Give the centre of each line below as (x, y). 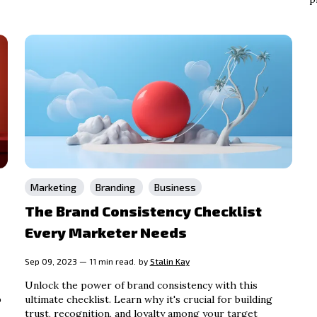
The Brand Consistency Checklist (143, 211)
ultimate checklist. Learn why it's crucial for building (148, 299)
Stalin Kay (169, 261)
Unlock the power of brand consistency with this (141, 285)
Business (175, 187)
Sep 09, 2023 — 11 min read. (80, 261)
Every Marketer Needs (105, 232)
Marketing (54, 187)
